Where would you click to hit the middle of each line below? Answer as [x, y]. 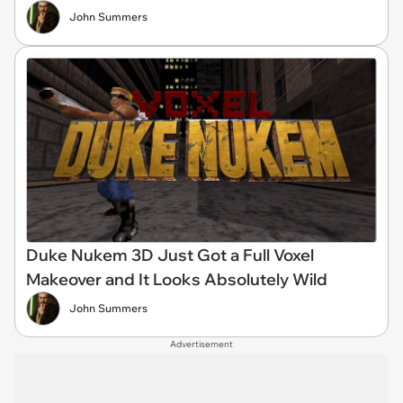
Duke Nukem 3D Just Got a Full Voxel [170, 255]
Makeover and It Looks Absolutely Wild [177, 280]
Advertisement [201, 345]
